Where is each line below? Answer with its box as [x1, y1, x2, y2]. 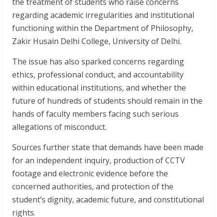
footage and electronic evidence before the [12, 168, 168, 179]
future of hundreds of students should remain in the [12, 95, 202, 106]
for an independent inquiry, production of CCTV [12, 155, 185, 166]
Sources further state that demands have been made [12, 142, 203, 153]
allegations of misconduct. [12, 122, 107, 132]
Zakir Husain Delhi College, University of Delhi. [12, 36, 181, 46]
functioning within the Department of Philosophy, [12, 23, 193, 33]
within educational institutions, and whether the [12, 82, 186, 93]
